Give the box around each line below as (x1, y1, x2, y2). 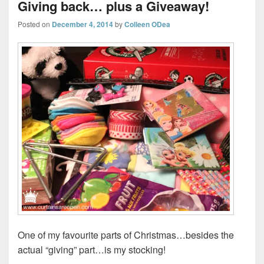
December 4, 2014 (52, 19, 113, 30)
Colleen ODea (124, 19, 170, 30)
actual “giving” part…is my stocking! (18, 242, 166, 256)
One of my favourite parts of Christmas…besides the (18, 227, 234, 242)
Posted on (18, 19, 52, 29)
